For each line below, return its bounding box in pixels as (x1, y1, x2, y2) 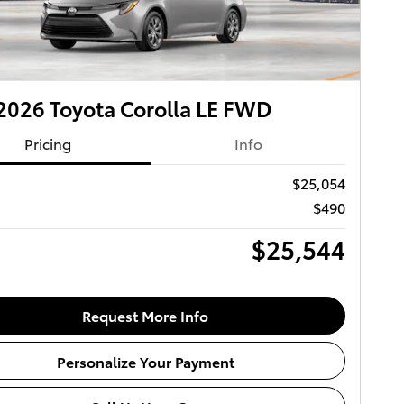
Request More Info (82, 305, 208, 326)
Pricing (24, 132, 72, 153)
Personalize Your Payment (56, 350, 234, 372)
